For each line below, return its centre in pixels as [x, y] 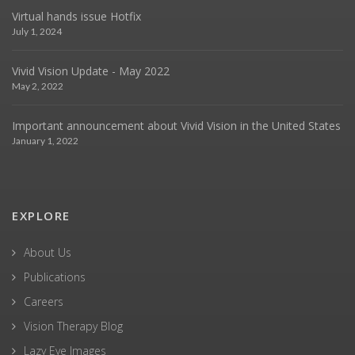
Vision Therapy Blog [73, 326]
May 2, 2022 [38, 86]
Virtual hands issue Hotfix [76, 17]
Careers [44, 302]
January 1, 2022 [45, 141]
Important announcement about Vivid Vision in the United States [176, 126]
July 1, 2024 [37, 32]
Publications [55, 277]
